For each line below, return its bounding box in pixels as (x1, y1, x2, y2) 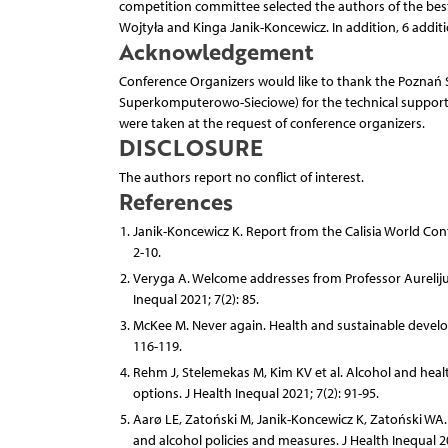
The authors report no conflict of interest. (118, 168, 364, 186)
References (118, 184, 233, 217)
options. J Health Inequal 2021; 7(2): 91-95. (132, 384, 379, 402)
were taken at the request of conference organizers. (118, 114, 425, 132)
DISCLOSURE (118, 130, 263, 163)
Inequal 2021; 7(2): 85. (132, 290, 259, 308)
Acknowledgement (118, 34, 313, 67)
